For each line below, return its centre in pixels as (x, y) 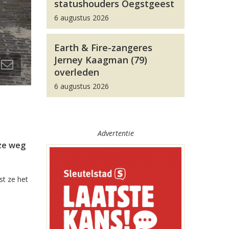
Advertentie (116, 133)
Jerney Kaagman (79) (101, 60)
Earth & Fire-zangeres (103, 48)
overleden (77, 72)
